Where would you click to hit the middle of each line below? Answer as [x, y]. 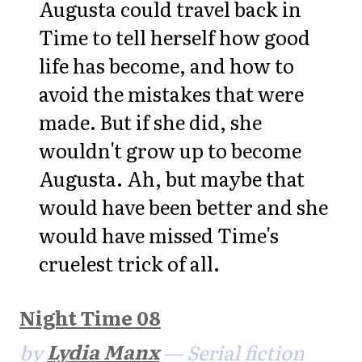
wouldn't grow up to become [170, 149]
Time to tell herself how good [175, 36]
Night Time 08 [90, 318]
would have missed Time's [159, 234]
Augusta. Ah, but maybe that [172, 178]
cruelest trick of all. [129, 263]
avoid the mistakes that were [171, 93]
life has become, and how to [166, 65]
